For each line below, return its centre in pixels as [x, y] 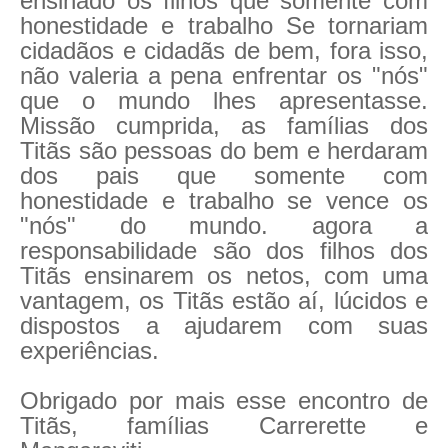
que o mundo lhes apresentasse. [224, 100]
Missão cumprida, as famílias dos [224, 125]
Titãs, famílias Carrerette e [224, 425]
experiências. [89, 350]
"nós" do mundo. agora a [224, 225]
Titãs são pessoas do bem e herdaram [224, 150]
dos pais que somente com [224, 175]
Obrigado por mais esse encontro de [224, 400]
